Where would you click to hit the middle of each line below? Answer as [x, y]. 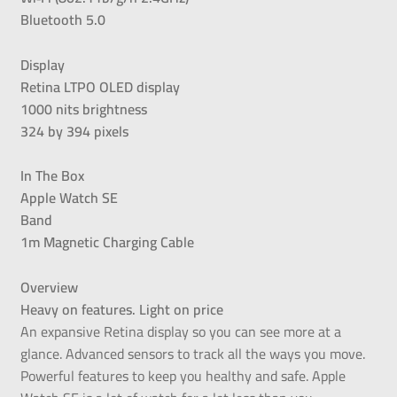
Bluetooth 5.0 [62, 19]
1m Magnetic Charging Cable [107, 242]
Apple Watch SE [69, 198]
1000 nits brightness [83, 109]
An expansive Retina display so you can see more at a [180, 332]
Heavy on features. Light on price [121, 310]
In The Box [52, 176]
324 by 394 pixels [74, 131]
